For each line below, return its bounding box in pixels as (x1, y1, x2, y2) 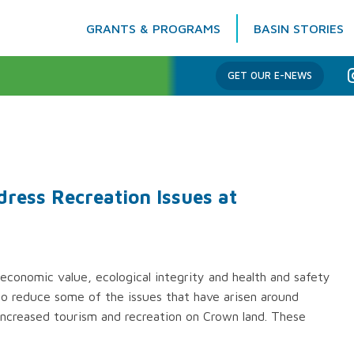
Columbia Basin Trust (22, 53, 158, 70)
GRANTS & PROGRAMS (86, 21, 220, 36)
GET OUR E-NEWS (227, 70, 312, 81)
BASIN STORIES (254, 21, 344, 36)
